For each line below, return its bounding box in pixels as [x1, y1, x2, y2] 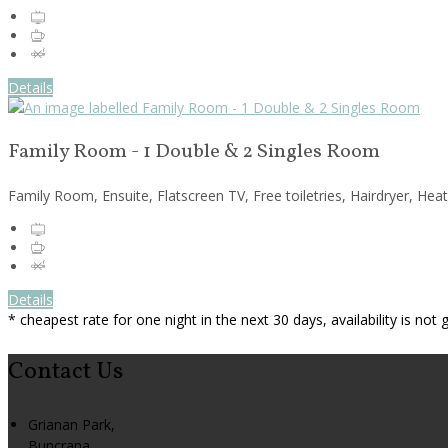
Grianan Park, [28, 415, 115, 435]
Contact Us [8, 355, 123, 390]
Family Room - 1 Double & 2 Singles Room [8, 138, 380, 167]
